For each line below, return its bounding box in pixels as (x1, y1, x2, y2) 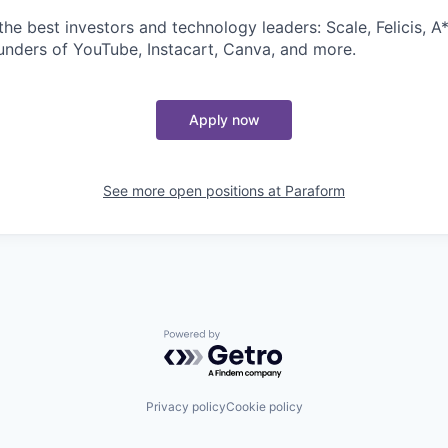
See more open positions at (103, 182, 285, 199)
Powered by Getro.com (163, 329, 339, 350)
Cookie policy (225, 399, 303, 414)
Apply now (188, 111, 260, 128)
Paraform (285, 182, 345, 199)
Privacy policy (145, 399, 226, 414)
